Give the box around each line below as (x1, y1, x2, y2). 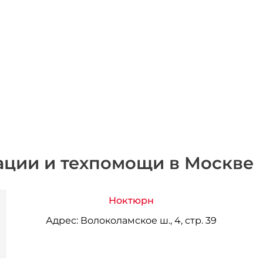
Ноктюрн (109, 194, 154, 206)
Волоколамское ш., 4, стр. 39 (78, 214, 217, 226)
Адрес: (46, 214, 79, 226)
